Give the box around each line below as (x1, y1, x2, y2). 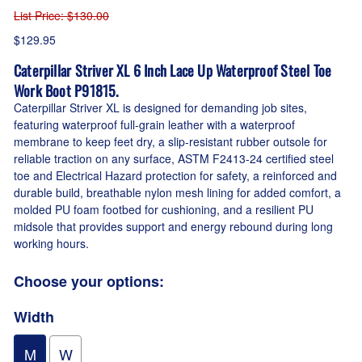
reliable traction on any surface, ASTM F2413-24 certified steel (14, 150, 334, 167)
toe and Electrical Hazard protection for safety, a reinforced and (14, 167, 337, 184)
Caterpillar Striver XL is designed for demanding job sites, (14, 99, 307, 116)
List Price (14, 7, 61, 24)
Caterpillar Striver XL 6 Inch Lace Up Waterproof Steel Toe (14, 60, 332, 82)
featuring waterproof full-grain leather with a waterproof (14, 116, 295, 133)
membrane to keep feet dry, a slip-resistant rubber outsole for (14, 133, 327, 150)
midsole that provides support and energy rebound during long (14, 218, 333, 235)
